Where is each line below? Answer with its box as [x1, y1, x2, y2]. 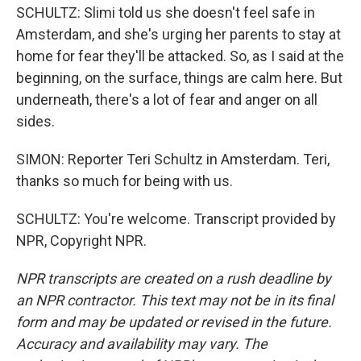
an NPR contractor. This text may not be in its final [16, 292, 334, 309]
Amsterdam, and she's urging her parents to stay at [16, 26, 341, 43]
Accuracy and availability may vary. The [16, 335, 268, 352]
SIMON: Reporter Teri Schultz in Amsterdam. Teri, [16, 151, 330, 168]
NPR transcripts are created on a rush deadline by [16, 270, 331, 287]
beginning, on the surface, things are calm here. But [16, 69, 342, 86]
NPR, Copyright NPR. [16, 232, 147, 249]
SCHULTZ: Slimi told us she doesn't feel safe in [16, 4, 315, 21]
